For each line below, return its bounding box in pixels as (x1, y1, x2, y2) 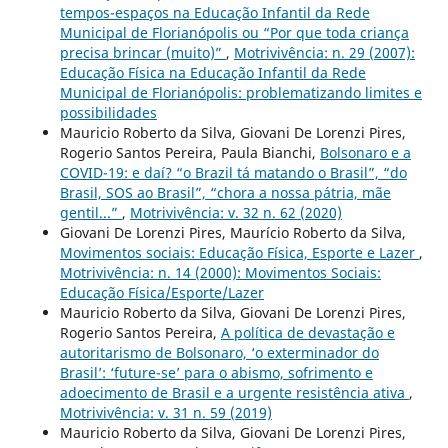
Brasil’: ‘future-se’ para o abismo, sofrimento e (59, 362, 373, 382)
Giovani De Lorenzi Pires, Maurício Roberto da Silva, (59, 222, 406, 242)
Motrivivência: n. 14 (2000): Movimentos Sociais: (59, 262, 381, 282)
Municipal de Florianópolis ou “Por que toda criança (59, 22, 409, 42)
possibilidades (59, 102, 157, 122)
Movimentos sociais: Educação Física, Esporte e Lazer (59, 242, 419, 262)
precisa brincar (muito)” (59, 42, 226, 62)
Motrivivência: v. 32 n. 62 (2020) (129, 202, 342, 222)
